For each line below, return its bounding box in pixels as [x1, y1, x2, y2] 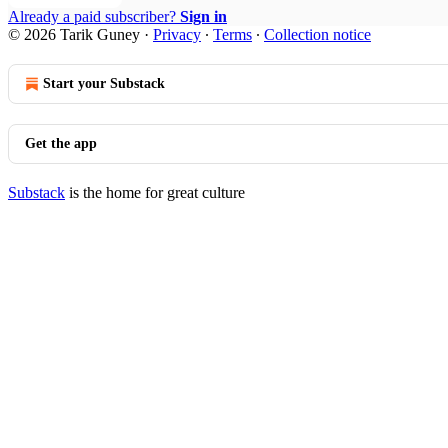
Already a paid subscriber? [8, 7, 180, 25]
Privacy [153, 25, 201, 43]
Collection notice [264, 25, 371, 43]
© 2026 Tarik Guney [8, 25, 140, 43]
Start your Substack [43, 75, 165, 91]
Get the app [25, 135, 97, 151]
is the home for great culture [65, 183, 245, 201]
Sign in [180, 7, 227, 25]
